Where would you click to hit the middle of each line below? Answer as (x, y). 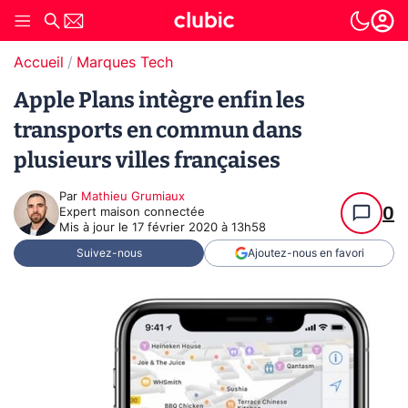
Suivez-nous (109, 253)
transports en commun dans (158, 130)
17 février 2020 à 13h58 (199, 228)
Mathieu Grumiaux (133, 197)
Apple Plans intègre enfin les (159, 100)
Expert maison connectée (132, 213)
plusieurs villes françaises (147, 160)
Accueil (39, 63)
